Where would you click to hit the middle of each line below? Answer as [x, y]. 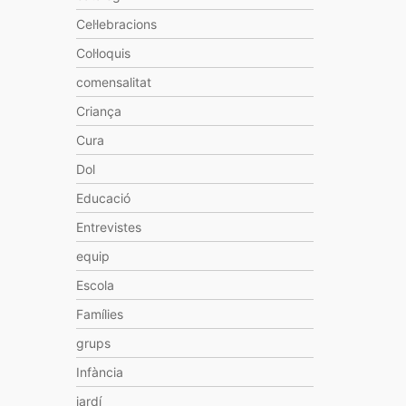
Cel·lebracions [116, 24]
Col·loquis [103, 53]
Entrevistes [108, 227]
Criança [98, 111]
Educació [103, 198]
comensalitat [113, 82]
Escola [95, 285]
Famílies [99, 314]
